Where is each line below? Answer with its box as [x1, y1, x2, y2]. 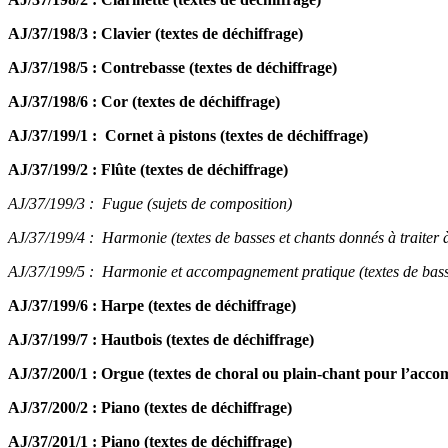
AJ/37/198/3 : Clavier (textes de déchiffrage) [8, 25, 303, 43]
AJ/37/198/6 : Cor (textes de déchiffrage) [8, 93, 280, 111]
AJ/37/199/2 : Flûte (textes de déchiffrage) [8, 161, 288, 179]
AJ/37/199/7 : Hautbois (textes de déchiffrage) [8, 331, 314, 349]
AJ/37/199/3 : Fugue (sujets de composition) [8, 195, 292, 213]
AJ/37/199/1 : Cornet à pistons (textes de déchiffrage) [8, 127, 368, 145]
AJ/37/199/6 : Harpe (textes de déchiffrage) [8, 297, 296, 315]
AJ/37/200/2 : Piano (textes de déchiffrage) [8, 399, 292, 417]
